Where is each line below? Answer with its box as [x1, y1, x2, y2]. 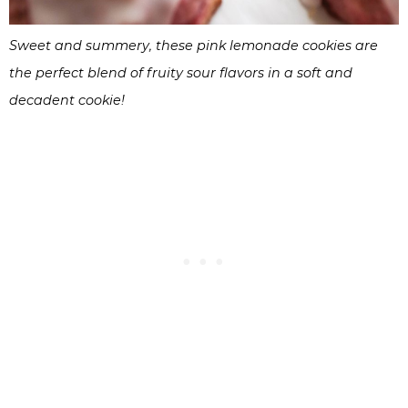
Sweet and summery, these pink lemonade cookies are [9, 37, 378, 54]
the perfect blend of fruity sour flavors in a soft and [9, 65, 352, 81]
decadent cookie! [9, 92, 125, 108]
